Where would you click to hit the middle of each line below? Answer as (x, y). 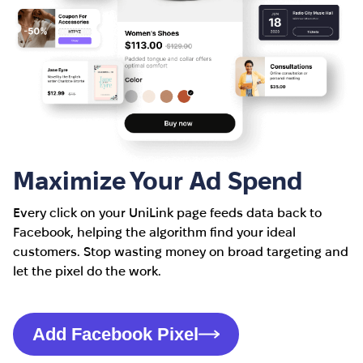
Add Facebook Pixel (115, 335)
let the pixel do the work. (87, 271)
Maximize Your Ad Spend (158, 180)
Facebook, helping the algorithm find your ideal (154, 232)
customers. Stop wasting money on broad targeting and (181, 252)
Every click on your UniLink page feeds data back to (167, 213)
